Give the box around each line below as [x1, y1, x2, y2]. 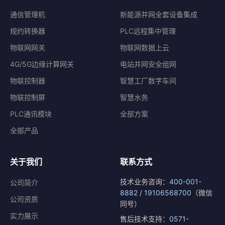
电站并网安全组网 [120, 60, 176, 68]
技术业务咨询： [120, 177, 169, 186]
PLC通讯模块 [10, 109, 52, 118]
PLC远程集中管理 [120, 27, 176, 35]
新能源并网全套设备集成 [120, 10, 197, 19]
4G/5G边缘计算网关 [10, 60, 74, 68]
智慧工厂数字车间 [120, 76, 176, 85]
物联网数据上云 [120, 43, 169, 52]
